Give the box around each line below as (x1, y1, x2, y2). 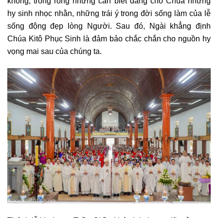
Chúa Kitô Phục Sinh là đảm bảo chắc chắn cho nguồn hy (7, 34, 211, 43)
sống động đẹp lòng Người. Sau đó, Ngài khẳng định (7, 21, 211, 31)
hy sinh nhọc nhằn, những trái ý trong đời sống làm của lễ (7, 9, 211, 18)
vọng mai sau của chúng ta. (7, 47, 102, 56)
